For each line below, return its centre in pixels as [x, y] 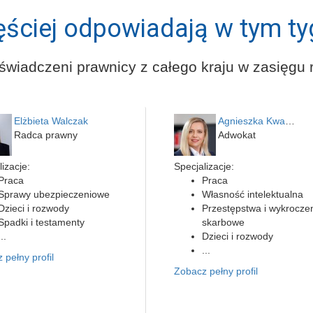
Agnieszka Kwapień [290, 121]
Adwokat [237, 135]
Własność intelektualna [253, 194]
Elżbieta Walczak [51, 121]
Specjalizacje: [204, 166]
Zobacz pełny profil [216, 271]
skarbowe [223, 222]
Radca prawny [45, 135]
